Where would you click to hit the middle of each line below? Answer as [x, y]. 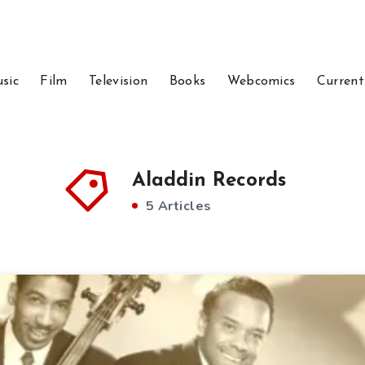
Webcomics [261, 81]
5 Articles [177, 206]
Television [119, 81]
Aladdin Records [209, 181]
